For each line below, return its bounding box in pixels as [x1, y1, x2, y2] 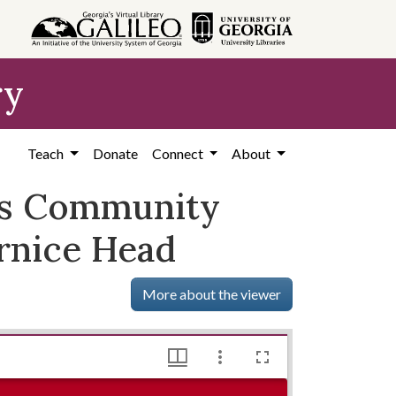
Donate [92, 145, 138, 162]
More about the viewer [142, 286, 282, 302]
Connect [151, 145, 206, 162]
